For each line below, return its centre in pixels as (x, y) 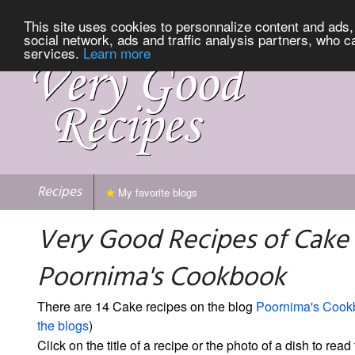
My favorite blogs (156, 192)
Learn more (117, 52)
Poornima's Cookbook (161, 278)
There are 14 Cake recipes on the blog (147, 306)
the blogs (63, 325)
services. (53, 52)
